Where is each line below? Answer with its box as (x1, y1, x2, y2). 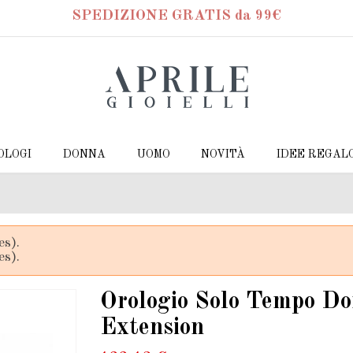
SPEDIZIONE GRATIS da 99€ (72, 7, 281, 24)
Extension (100, 315, 204, 340)
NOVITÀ (201, 149, 246, 161)
